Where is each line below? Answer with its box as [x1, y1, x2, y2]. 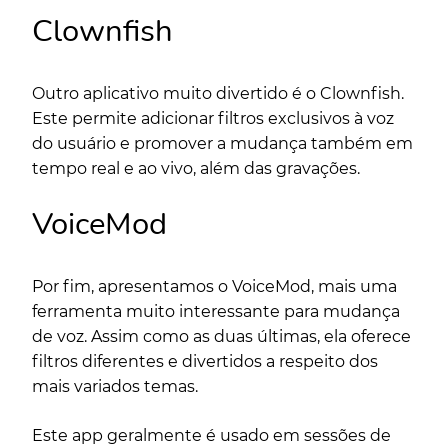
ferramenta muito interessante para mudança [32, 301, 400, 321]
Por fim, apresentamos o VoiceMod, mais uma [32, 276, 397, 296]
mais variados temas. [32, 376, 202, 396]
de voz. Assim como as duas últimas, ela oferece [32, 326, 411, 346]
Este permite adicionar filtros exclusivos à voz [32, 108, 394, 128]
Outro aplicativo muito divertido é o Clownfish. [32, 83, 404, 103]
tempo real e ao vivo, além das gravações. [32, 158, 364, 178]
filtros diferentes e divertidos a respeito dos [32, 351, 378, 371]
